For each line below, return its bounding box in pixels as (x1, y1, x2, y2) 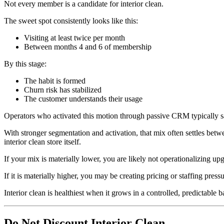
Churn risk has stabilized (24, 85, 101, 94)
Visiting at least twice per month (24, 33, 125, 42)
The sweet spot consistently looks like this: (4, 16, 138, 25)
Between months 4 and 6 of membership (24, 42, 151, 51)
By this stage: (4, 59, 46, 68)
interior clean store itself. (4, 137, 81, 146)
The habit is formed (24, 76, 85, 85)
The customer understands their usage (24, 94, 142, 103)
